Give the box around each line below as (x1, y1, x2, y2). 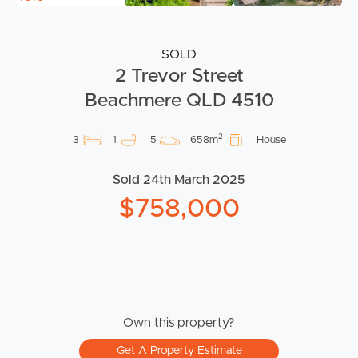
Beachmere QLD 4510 (84, 91, 274, 111)
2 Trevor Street (114, 66, 244, 86)
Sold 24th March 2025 (113, 173, 245, 187)
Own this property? (123, 316, 235, 330)
